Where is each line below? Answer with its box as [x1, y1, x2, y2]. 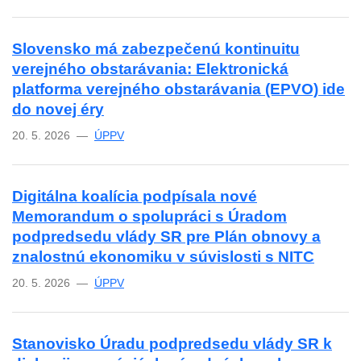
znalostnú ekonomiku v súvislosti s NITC [12, 247, 314, 265]
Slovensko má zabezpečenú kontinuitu [12, 39, 300, 57]
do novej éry [12, 100, 104, 118]
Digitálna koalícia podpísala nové [12, 187, 257, 205]
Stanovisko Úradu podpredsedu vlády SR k [12, 334, 332, 352]
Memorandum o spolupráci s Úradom [12, 207, 287, 225]
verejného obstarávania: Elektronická [12, 60, 288, 77]
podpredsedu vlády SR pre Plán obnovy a [12, 227, 321, 245]
